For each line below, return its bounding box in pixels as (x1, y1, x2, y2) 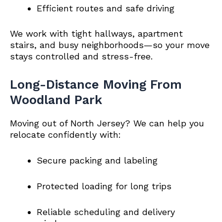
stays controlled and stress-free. (10, 51, 153, 62)
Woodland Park (10, 93, 102, 108)
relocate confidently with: (10, 129, 121, 140)
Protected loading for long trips (37, 180, 171, 191)
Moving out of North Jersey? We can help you (10, 118, 204, 129)
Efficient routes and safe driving (37, 2, 174, 13)
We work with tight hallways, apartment (10, 28, 183, 39)
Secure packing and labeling (37, 155, 158, 166)
